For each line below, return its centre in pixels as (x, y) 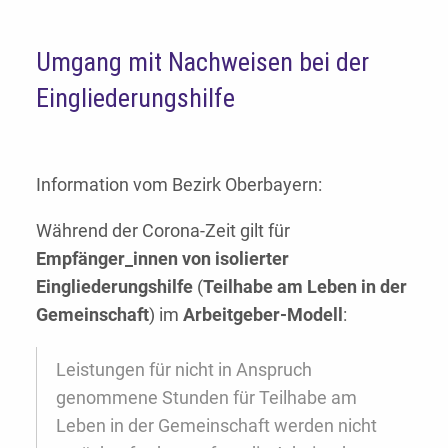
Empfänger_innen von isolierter (162, 259)
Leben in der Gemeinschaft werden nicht (216, 426)
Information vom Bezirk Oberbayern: (179, 185)
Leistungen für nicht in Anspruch (184, 370)
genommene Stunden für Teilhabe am (206, 398)
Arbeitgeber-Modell (263, 315)
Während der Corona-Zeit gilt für (163, 231)
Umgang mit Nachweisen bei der (202, 62)
